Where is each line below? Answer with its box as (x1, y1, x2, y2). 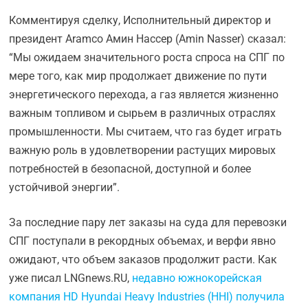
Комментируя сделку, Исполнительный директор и (9, 14, 272, 27)
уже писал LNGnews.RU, (9, 272, 133, 285)
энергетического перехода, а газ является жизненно (9, 88, 279, 101)
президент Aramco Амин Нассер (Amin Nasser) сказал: (9, 32, 287, 45)
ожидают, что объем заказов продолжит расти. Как (9, 253, 278, 266)
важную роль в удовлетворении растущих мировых (9, 144, 276, 157)
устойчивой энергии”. (9, 181, 120, 194)
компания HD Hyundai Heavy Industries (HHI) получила (9, 290, 285, 303)
